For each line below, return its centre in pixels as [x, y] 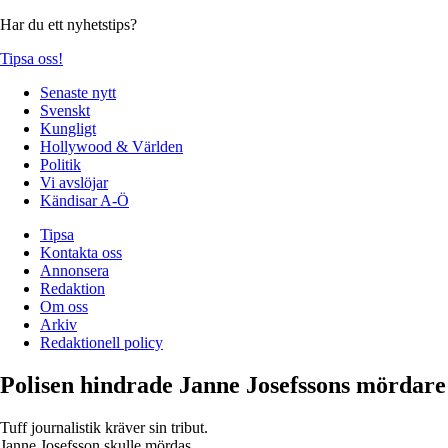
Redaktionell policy [101, 342]
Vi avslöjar [74, 182]
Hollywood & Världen [111, 146]
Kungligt [68, 128]
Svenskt [65, 110]
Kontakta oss [81, 252]
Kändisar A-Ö [84, 200]
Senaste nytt [78, 92]
